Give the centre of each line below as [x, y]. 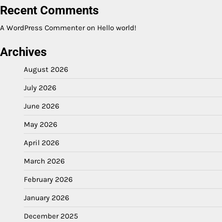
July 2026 [40, 87]
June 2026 [42, 106]
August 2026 [46, 69]
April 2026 [42, 142]
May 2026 [41, 124]
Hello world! [117, 28]
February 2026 [48, 179]
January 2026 [47, 197]
